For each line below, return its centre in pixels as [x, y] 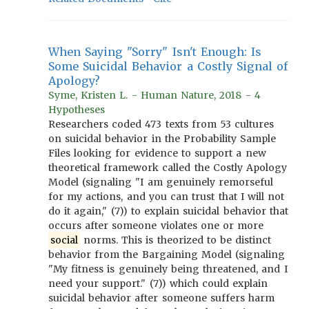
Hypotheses [77, 110]
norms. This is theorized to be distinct [176, 240]
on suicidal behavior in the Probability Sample [162, 139]
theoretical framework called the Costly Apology [168, 168]
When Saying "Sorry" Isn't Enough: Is [155, 52]
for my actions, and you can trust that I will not [167, 197]
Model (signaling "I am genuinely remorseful [161, 182]
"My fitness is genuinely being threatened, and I [168, 269]
